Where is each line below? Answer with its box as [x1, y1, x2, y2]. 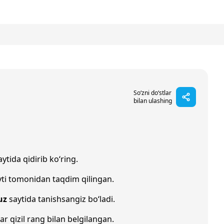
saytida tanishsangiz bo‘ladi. [7, 193, 115, 204]
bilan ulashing [133, 96, 172, 105]
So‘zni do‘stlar [133, 88, 171, 97]
